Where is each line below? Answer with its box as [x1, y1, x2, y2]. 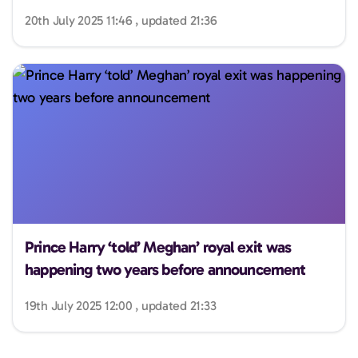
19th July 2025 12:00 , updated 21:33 [25, 298, 217, 313]
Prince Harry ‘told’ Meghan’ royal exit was [25, 237, 292, 257]
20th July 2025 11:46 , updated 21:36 [25, 13, 217, 28]
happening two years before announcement [25, 260, 306, 279]
